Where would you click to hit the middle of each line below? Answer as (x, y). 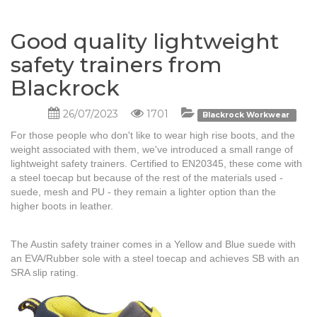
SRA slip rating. (45, 273)
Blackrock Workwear (246, 115)
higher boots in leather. (62, 206)
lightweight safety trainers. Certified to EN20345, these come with (156, 164)
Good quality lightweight (145, 42)
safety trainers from (116, 65)
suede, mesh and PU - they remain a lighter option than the (143, 192)
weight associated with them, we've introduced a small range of (152, 150)
